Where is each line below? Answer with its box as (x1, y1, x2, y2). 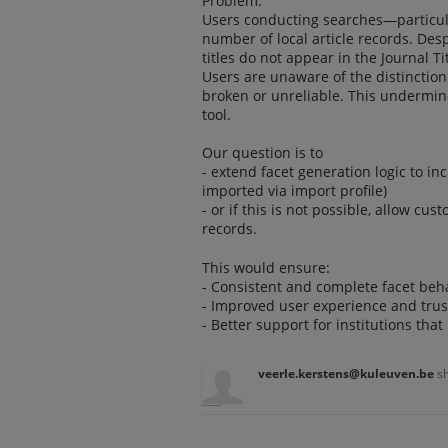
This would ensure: (202, 257, 330, 277)
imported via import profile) (202, 181, 387, 201)
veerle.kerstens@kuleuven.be (258, 364, 434, 382)
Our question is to (202, 143, 323, 163)
